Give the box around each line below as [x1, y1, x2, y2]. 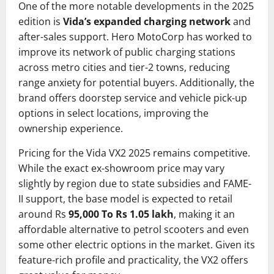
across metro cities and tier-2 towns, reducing [18, 60, 230, 74]
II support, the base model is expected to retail [18, 191, 232, 206]
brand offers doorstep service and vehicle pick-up [18, 91, 247, 105]
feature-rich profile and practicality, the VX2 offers [18, 253, 248, 267]
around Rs [18, 207, 68, 221]
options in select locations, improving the [18, 106, 209, 120]
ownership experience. [18, 121, 123, 135]
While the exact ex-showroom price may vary [18, 161, 224, 175]
